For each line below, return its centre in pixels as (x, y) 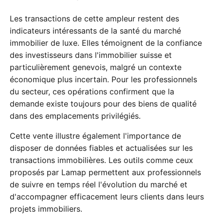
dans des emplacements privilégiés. (75, 116)
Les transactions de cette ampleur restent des (94, 19)
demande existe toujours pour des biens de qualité (103, 104)
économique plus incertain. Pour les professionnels (103, 80)
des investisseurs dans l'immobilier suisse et (91, 55)
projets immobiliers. (46, 209)
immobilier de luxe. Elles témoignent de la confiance (106, 43)
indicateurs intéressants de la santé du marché (95, 31)
